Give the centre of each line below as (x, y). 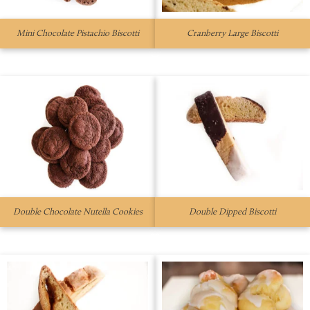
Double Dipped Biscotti (232, 212)
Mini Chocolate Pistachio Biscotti (77, 34)
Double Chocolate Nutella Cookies (77, 212)
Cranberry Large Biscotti (232, 34)
